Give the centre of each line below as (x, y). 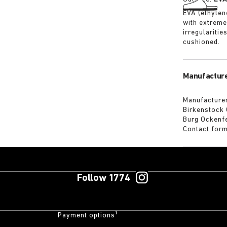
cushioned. (202, 42)
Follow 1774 (103, 178)
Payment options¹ (88, 216)
